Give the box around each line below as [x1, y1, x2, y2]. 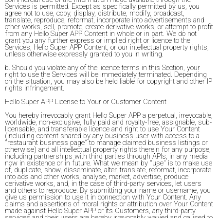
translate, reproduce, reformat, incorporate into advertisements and [5, 16, 204, 24]
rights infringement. [5, 84, 64, 92]
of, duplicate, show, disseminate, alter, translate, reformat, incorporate [5, 165, 211, 174]
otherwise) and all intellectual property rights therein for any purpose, [5, 145, 211, 154]
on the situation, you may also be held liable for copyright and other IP [5, 77, 212, 86]
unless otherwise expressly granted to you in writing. [5, 50, 163, 58]
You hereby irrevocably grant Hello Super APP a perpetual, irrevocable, [5, 111, 213, 120]
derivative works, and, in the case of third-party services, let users [5, 179, 201, 188]
